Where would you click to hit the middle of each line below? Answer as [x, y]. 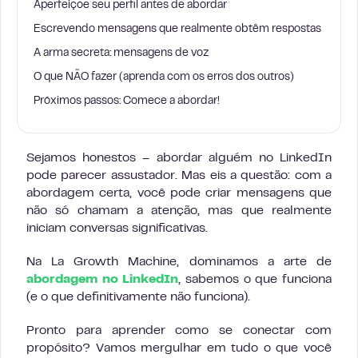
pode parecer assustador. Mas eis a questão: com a [179, 176]
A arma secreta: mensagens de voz [121, 54]
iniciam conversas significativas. [117, 229]
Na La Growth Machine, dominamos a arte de [179, 262]
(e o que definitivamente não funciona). [138, 297]
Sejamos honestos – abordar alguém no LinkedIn [179, 158]
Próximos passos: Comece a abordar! [127, 101]
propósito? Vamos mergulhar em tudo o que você [179, 348]
